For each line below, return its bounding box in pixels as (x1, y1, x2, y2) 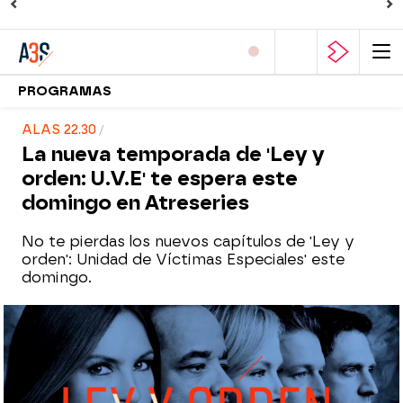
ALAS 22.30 (22, 122, 96, 138)
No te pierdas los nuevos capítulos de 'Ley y (22, 233, 354, 250)
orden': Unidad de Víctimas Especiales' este (22, 251, 345, 268)
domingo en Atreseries (22, 191, 249, 215)
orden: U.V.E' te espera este (22, 166, 298, 191)
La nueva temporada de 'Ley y (22, 142, 325, 166)
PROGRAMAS (18, 83, 112, 99)
